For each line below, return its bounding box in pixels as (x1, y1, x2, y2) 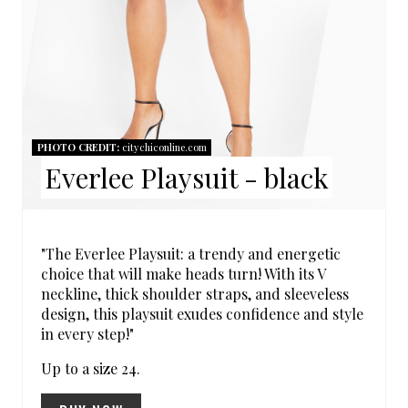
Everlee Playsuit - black (44, 158, 329, 196)
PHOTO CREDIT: (36, 139, 119, 154)
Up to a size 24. (41, 358, 140, 378)
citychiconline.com (118, 139, 207, 154)
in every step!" (41, 323, 134, 343)
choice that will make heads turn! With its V (41, 263, 325, 283)
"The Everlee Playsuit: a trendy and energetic (41, 243, 341, 263)
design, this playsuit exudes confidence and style (41, 303, 363, 323)
